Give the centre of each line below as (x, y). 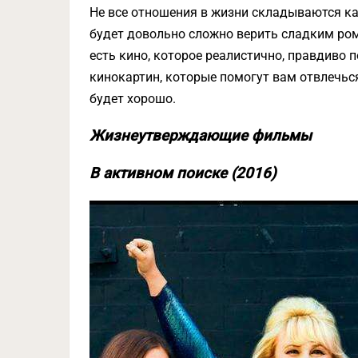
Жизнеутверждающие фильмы (201, 136)
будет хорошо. (133, 99)
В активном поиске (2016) (183, 173)
